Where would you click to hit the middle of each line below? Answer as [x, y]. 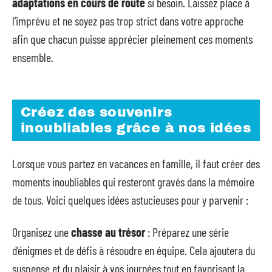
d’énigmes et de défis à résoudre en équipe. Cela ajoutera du [134, 250]
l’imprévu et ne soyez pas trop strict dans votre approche [128, 21]
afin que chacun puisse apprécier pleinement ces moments [132, 39]
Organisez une [42, 232]
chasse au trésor [108, 232]
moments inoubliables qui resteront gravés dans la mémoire [133, 182]
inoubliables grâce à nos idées [136, 128]
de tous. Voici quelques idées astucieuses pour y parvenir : [130, 200]
